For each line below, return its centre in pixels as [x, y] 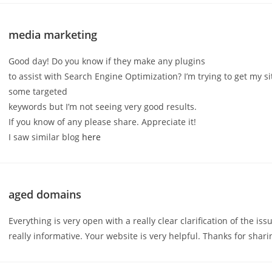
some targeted [38, 91]
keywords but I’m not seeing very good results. [103, 107]
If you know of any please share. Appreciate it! [103, 122]
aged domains [45, 194]
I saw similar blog [46, 137]
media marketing [53, 35]
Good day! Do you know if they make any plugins [107, 61]
